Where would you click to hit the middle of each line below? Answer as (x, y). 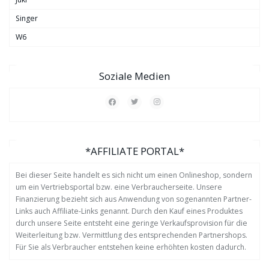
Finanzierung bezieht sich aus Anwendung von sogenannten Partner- (134, 199)
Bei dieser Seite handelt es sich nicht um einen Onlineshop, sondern (134, 175)
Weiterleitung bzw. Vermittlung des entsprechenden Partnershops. (131, 235)
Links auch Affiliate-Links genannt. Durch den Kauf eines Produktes (129, 211)
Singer (27, 19)
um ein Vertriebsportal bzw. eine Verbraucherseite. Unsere (119, 187)
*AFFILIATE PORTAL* (134, 151)
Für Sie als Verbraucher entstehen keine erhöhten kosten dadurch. (131, 247)
